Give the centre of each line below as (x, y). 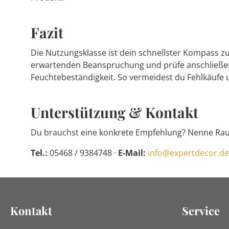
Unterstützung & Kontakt (114, 112)
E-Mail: (132, 153)
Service (201, 211)
